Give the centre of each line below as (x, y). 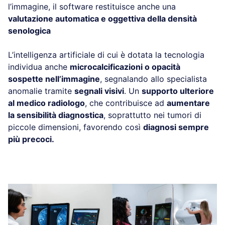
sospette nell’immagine (54, 79)
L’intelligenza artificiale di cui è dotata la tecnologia (106, 54)
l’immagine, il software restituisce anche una (92, 6)
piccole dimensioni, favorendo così (76, 127)
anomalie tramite (41, 91)
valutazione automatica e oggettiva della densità (102, 18)
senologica (29, 30)
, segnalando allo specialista (153, 79)
